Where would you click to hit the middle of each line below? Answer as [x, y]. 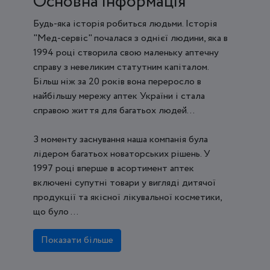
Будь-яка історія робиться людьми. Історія [125, 24]
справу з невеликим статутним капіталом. [121, 67]
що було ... [56, 212]
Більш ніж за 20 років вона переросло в [117, 81]
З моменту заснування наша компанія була [121, 139]
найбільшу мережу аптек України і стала [119, 96]
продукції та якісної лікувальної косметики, [127, 197]
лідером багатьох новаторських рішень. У [122, 154]
